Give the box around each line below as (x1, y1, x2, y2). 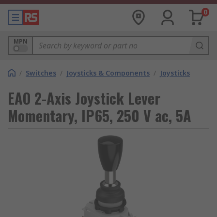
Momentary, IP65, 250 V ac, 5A (8, 105, 191, 126)
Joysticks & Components (66, 68, 150, 77)
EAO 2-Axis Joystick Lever (8, 87, 160, 109)
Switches (26, 68, 56, 77)
